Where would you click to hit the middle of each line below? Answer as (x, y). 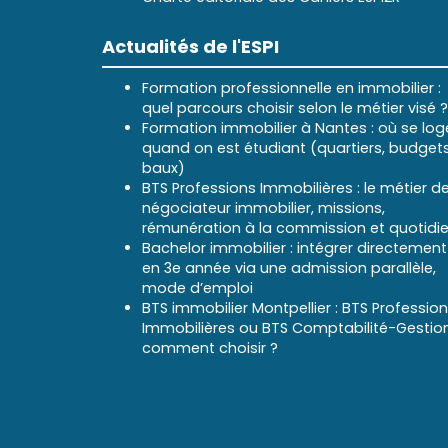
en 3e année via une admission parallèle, (289, 268)
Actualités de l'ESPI (190, 46)
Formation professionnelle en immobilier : (291, 88)
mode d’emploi (197, 288)
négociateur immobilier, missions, (263, 208)
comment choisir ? (210, 348)
